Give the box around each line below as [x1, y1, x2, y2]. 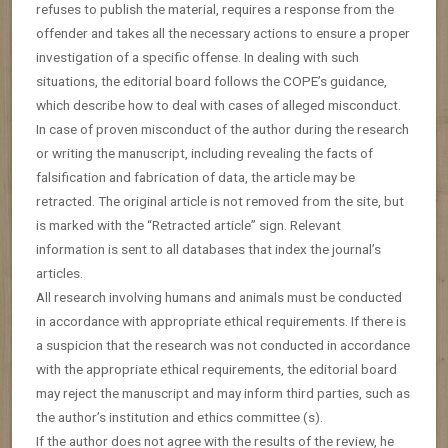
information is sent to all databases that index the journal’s [36, 240, 381, 257]
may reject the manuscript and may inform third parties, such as [36, 384, 410, 401]
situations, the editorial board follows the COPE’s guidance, [36, 72, 387, 89]
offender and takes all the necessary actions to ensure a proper [36, 24, 410, 41]
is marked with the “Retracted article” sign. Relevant [36, 216, 341, 233]
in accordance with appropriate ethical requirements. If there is [36, 312, 406, 329]
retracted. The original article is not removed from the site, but [36, 192, 404, 209]
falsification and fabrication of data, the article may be [36, 168, 355, 185]
